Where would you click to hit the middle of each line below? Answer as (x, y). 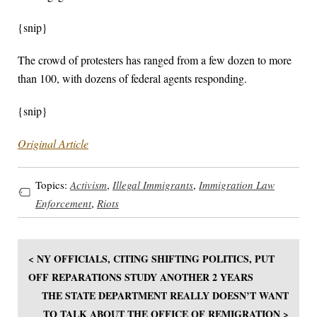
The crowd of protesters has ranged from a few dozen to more (155, 60)
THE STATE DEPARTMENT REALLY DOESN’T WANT (165, 296)
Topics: (53, 184)
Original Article (53, 144)
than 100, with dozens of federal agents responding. (132, 79)
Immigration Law (237, 184)
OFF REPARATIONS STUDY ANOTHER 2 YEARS (141, 277)
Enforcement (63, 203)
